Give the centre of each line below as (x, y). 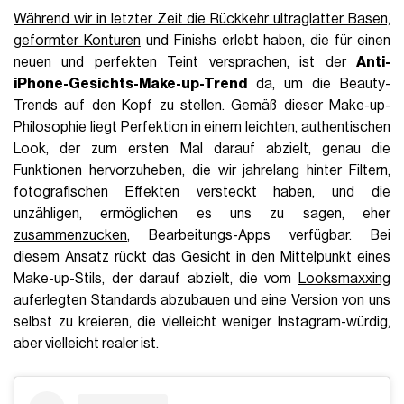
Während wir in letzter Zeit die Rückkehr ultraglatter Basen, (202, 19)
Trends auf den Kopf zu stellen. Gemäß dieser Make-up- (202, 106)
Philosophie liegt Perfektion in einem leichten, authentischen (202, 128)
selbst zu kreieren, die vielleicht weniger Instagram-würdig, (202, 322)
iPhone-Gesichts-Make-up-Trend (131, 84)
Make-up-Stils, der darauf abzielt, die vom (156, 279)
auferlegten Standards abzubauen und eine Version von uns (202, 301)
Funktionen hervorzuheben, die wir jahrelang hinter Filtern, (202, 171)
